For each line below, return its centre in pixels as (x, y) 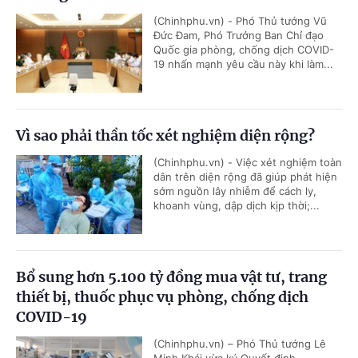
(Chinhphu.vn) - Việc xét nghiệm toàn (248, 162)
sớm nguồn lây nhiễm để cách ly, (235, 191)
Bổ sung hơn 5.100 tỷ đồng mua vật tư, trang (171, 277)
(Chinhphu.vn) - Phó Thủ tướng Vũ (240, 21)
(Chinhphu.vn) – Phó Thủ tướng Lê (240, 344)
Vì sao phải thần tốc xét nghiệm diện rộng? (165, 135)
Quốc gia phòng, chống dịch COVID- (244, 50)
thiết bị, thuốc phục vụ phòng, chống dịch (162, 297)
